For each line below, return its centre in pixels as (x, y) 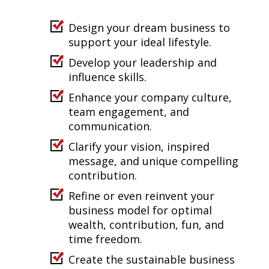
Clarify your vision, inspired (139, 147)
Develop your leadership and (142, 62)
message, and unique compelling (153, 161)
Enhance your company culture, (150, 97)
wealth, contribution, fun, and (146, 225)
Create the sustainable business (151, 259)
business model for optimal (140, 210)
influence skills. (107, 77)
